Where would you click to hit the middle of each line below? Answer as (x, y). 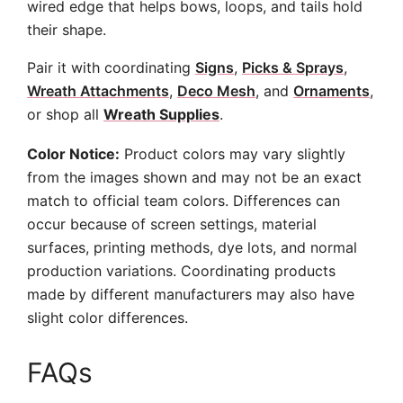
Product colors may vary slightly (233, 154)
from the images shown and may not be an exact (194, 177)
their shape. (67, 30)
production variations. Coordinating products (181, 271)
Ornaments (331, 91)
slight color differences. (107, 318)
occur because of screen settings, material (172, 224)
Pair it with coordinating (111, 67)
